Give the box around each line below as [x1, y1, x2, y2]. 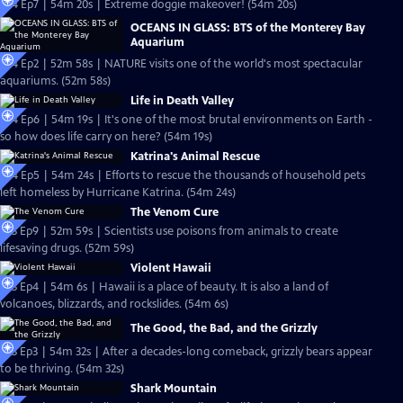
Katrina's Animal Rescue [130, 149, 260, 164]
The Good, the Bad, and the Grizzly [130, 321, 318, 336]
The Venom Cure [130, 205, 219, 219]
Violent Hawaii [130, 261, 211, 275]
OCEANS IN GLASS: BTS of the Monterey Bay [130, 20, 365, 35]
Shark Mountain [130, 381, 217, 396]
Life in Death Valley [130, 94, 234, 108]
